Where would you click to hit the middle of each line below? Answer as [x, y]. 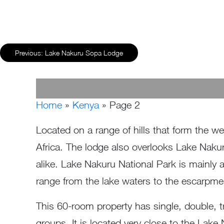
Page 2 [125, 104]
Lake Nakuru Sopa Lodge [84, 52]
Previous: [29, 52]
